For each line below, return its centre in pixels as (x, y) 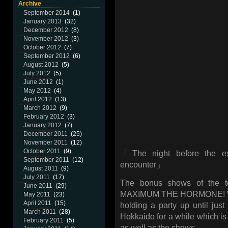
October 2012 (42, 47)
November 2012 (46, 39)
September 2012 (47, 56)
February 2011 (44, 220)
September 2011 (46, 160)
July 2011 (37, 177)
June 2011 (38, 186)
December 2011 (46, 134)
